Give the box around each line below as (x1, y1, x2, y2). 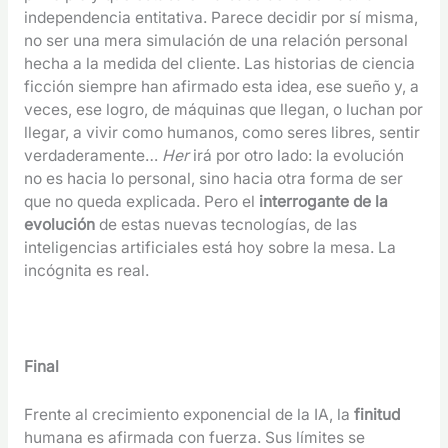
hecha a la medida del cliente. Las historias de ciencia (23, 54, 415, 74)
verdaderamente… (23, 146, 162, 166)
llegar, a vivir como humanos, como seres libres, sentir (23, 123, 420, 143)
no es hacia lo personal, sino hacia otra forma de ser (23, 169, 403, 189)
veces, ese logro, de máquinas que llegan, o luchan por (23, 100, 423, 120)
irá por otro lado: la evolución (192, 146, 404, 166)
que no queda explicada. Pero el (23, 192, 259, 212)
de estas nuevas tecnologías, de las (94, 215, 357, 235)
